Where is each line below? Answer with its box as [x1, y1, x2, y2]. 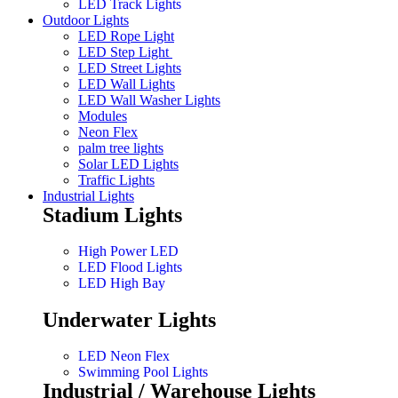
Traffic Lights [78, 172, 155, 188]
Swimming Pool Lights [78, 364, 208, 380]
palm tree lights [78, 140, 163, 156]
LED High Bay [78, 275, 165, 291]
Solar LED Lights [78, 156, 179, 172]
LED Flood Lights [78, 259, 182, 275]
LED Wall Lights [78, 76, 175, 92]
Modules [78, 108, 127, 124]
